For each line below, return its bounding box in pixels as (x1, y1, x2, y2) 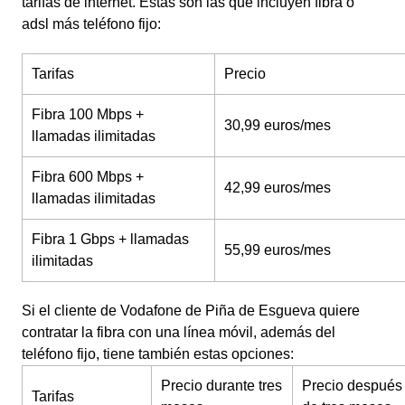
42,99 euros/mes (224, 180, 331, 195)
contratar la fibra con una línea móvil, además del (22, 325, 335, 340)
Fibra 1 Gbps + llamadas (32, 231, 189, 247)
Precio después (302, 378, 402, 393)
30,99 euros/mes (224, 118, 331, 133)
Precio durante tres (161, 378, 282, 393)
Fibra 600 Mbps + (32, 169, 144, 184)
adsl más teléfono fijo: (22, 16, 161, 32)
